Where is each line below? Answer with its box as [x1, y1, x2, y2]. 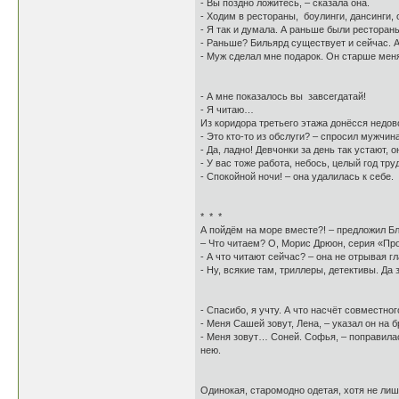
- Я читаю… [200, 104, 254, 115]
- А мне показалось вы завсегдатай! [200, 91, 366, 102]
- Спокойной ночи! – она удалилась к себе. [200, 171, 394, 182]
